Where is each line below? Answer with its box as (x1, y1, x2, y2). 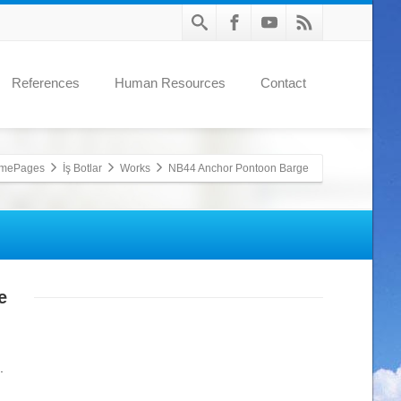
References (12, 74, 80, 90)
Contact (260, 74, 306, 90)
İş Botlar (63, 162, 102, 175)
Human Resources (115, 74, 226, 90)
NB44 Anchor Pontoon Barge (168, 162, 309, 175)
